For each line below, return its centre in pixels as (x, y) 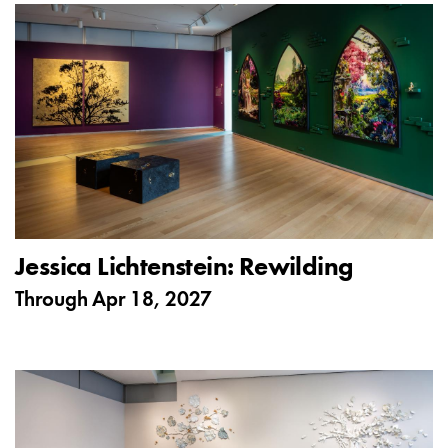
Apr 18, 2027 (152, 300)
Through (53, 300)
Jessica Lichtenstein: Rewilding (184, 268)
